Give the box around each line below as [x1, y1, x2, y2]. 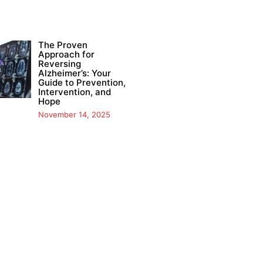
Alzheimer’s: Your [38, 68, 111, 79]
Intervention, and [38, 86, 111, 98]
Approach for [38, 49, 95, 60]
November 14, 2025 [38, 110, 110, 120]
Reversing [38, 58, 81, 70]
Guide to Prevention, [38, 77, 126, 89]
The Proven [38, 39, 87, 51]
